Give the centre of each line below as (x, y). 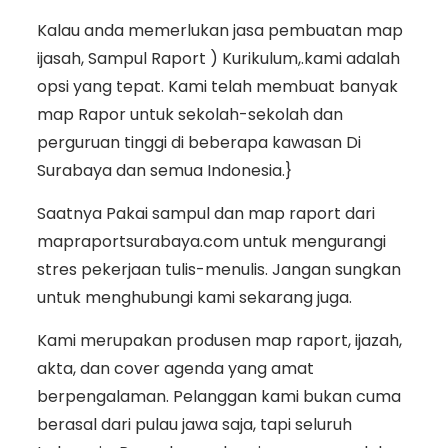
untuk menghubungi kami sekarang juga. (194, 298)
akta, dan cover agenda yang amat (175, 369)
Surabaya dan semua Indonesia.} (164, 171)
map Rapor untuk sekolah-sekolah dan (189, 115)
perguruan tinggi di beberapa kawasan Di (198, 143)
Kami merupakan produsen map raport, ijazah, (219, 341)
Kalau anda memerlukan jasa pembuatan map (219, 31)
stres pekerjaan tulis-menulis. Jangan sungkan (218, 270)
